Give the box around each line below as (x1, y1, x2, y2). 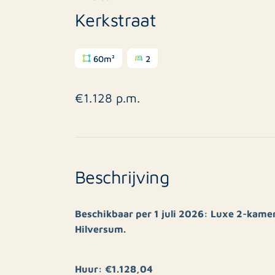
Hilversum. (75, 222, 126, 235)
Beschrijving (75, 165, 170, 187)
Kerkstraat (75, 7, 157, 30)
